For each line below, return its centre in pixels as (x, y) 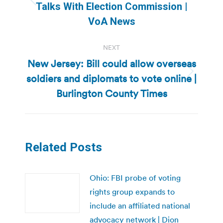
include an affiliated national (140, 205)
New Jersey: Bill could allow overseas (111, 63)
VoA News (111, 21)
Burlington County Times (111, 93)
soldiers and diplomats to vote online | (111, 78)
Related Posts (63, 147)
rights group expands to (132, 191)
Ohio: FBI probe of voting (135, 177)
